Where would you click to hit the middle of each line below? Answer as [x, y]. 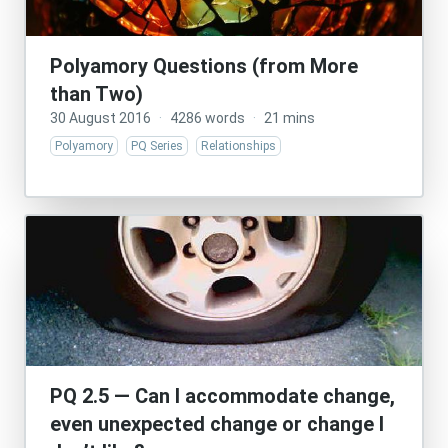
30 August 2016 [100, 118]
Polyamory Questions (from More [204, 66]
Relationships [238, 146]
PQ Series [157, 146]
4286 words [207, 118]
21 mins [289, 118]
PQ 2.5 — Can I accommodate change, [222, 396]
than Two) [96, 94]
